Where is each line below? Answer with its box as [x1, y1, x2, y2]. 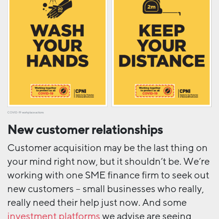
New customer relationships [7, 122, 163, 138]
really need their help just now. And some [7, 196, 187, 209]
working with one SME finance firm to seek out [7, 169, 209, 182]
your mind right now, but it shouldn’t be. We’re [7, 155, 210, 168]
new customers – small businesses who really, [7, 182, 204, 196]
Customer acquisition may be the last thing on [7, 141, 208, 154]
